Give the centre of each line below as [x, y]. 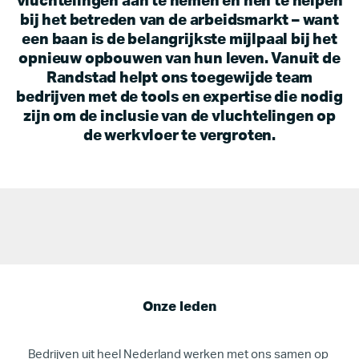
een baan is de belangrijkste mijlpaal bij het [179, 40]
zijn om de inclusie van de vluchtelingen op [179, 117]
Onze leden [179, 307]
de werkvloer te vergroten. [179, 136]
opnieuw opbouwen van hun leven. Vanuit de [179, 59]
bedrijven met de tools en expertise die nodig [179, 97]
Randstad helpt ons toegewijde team [179, 78]
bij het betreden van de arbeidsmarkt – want [179, 20]
